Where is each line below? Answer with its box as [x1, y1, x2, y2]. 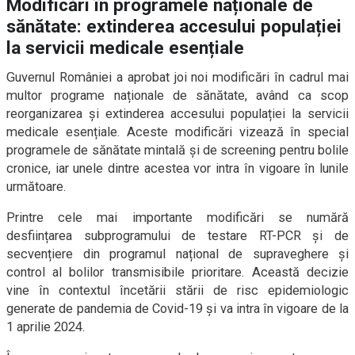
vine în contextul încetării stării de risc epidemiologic [6, 283, 349, 299]
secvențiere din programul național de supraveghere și [6, 246, 349, 262]
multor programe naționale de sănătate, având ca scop [6, 88, 349, 104]
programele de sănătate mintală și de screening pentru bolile [6, 143, 349, 158]
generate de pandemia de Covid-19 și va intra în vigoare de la [6, 301, 349, 317]
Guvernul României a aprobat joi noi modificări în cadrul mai [6, 70, 349, 86]
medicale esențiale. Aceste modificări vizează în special [6, 124, 349, 140]
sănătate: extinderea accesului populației [6, 16, 342, 38]
